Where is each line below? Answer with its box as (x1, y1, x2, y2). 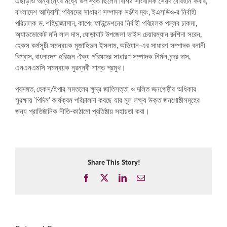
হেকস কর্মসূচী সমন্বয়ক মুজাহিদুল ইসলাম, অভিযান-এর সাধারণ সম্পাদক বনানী (15, 40, 205, 50)
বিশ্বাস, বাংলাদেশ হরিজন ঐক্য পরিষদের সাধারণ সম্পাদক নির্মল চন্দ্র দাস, (15, 51, 190, 61)
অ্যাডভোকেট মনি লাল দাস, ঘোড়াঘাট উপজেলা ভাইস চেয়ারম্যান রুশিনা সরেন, (15, 29, 201, 39)
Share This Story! (87, 158, 140, 167)
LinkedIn (126, 173, 156, 182)
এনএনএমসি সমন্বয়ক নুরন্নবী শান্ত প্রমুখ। (15, 62, 126, 72)
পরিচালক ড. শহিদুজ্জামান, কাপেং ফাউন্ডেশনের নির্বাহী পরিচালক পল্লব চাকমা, (15, 18, 197, 28)
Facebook (90, 173, 121, 182)
